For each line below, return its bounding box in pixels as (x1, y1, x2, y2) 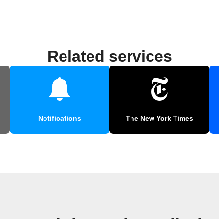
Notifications (38, 114, 81, 122)
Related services (47, 47, 172, 65)
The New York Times (126, 114, 193, 122)
